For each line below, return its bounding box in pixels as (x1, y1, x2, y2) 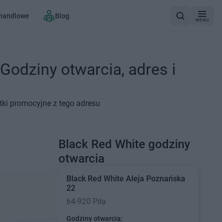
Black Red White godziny (58, 137, 190, 151)
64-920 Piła (66, 197, 106, 206)
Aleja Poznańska (125, 174, 185, 183)
